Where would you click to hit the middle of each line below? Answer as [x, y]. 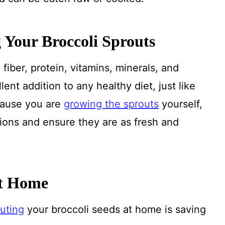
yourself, [180, 104]
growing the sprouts [111, 104]
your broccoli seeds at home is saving [115, 209]
